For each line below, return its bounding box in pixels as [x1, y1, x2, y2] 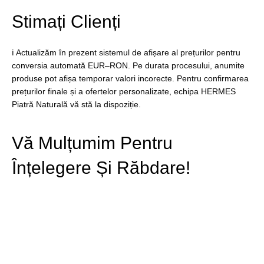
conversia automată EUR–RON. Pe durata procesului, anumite [12, 60, 245, 70]
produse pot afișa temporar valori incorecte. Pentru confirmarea [12, 73, 249, 83]
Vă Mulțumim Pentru [12, 133, 173, 153]
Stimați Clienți [12, 11, 121, 31]
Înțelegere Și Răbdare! [12, 158, 190, 178]
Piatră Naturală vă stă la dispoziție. [12, 99, 141, 109]
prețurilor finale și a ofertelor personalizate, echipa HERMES [12, 86, 236, 96]
